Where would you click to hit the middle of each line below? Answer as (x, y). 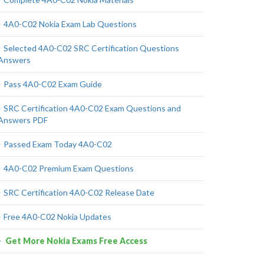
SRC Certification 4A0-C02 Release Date (79, 192)
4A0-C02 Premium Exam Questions (69, 168)
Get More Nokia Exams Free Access (75, 241)
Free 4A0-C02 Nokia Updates (57, 217)
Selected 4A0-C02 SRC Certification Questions (91, 48)
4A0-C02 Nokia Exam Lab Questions (70, 24)
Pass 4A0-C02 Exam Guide (53, 84)
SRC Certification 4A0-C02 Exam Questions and (92, 108)
